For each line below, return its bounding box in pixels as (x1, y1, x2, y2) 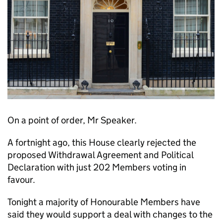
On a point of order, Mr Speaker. (7, 114, 137, 126)
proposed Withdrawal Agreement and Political (7, 149, 193, 161)
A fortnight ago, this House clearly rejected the (7, 137, 196, 148)
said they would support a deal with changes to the (7, 209, 213, 220)
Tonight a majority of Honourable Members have (7, 196, 200, 208)
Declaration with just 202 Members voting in (7, 162, 186, 173)
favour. (7, 174, 35, 185)
